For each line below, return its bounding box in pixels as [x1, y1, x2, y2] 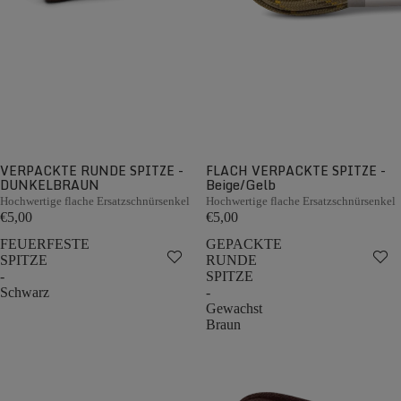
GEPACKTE [206, 236, 282, 252]
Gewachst [206, 301, 262, 316]
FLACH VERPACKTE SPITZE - [206, 160, 386, 181]
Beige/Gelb [206, 175, 276, 195]
